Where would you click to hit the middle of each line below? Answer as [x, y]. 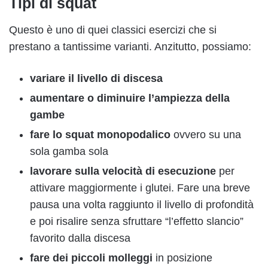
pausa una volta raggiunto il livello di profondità [142, 204]
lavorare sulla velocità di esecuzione [123, 171]
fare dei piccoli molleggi [91, 258]
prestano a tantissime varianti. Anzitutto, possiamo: [130, 46]
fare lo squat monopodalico [100, 134]
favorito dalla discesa [80, 238]
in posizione [182, 258]
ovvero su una [206, 134]
